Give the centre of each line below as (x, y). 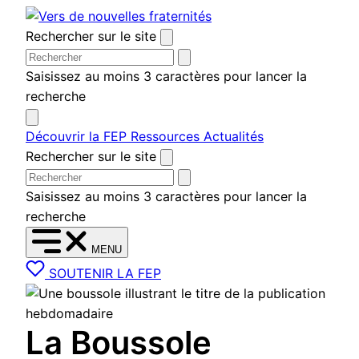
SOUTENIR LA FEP (105, 273)
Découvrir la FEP (78, 136)
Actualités (234, 136)
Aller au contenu (74, 15)
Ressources (167, 136)
